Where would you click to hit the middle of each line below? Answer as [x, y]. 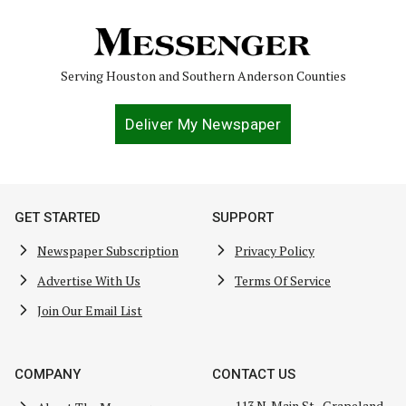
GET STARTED [58, 217]
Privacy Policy [275, 250]
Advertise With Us [89, 280]
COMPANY [48, 374]
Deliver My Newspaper [203, 124]
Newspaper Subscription [108, 250]
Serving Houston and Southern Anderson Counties [203, 76]
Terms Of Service [283, 280]
